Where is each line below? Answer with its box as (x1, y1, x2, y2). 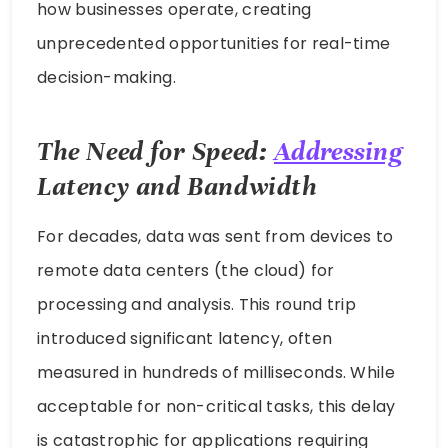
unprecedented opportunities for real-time (37, 32, 391, 56)
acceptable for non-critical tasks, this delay (37, 394, 396, 418)
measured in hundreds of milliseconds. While (37, 360, 395, 384)
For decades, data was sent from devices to (37, 224, 394, 248)
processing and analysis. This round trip (37, 292, 356, 316)
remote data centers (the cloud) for (37, 258, 335, 282)
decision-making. (37, 66, 176, 90)
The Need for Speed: (37, 134, 274, 168)
